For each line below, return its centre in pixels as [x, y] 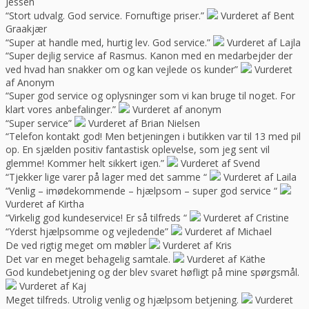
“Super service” [39, 123]
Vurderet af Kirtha [45, 203]
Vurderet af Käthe [226, 259]
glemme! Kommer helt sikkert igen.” [85, 163]
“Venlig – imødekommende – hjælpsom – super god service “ [141, 190]
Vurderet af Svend [220, 163]
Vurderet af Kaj [53, 286]
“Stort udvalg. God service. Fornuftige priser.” [105, 15]
